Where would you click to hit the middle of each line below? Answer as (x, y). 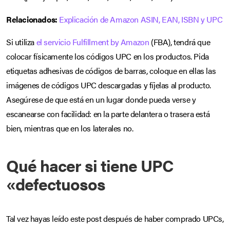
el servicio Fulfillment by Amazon (93, 42)
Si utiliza (21, 42)
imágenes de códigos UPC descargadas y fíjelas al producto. (109, 85)
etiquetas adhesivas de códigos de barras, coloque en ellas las (111, 70)
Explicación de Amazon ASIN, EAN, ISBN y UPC (141, 19)
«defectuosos (56, 183)
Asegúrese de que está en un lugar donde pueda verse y (101, 99)
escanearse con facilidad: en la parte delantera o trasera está (108, 113)
